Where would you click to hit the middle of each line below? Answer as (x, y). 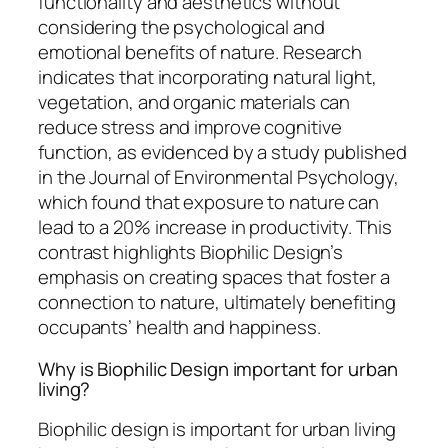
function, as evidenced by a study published (222, 152)
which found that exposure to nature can (209, 202)
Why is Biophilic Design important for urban (218, 368)
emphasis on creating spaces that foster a (214, 277)
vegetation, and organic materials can (194, 102)
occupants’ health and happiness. (179, 327)
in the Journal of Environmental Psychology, (218, 177)
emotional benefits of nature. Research (200, 52)
